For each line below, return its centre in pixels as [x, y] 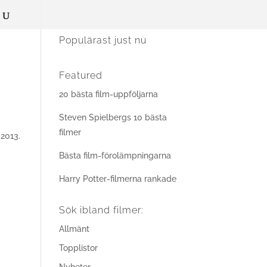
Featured [80, 75]
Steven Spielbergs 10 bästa [113, 117]
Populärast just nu [103, 40]
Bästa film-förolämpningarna [115, 156]
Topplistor [78, 248]
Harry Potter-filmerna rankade [117, 179]
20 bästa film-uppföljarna [108, 94]
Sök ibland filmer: [101, 210]
